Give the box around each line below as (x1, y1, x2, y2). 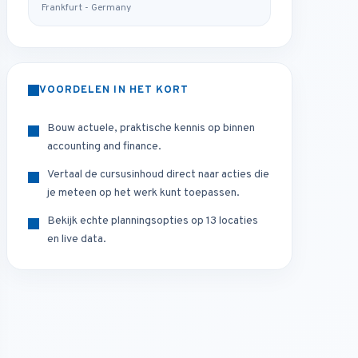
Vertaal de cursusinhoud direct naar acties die (47, 168, 270, 181)
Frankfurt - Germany (42, 2, 132, 14)
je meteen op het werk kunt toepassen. (47, 186, 241, 200)
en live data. (47, 233, 107, 246)
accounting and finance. (47, 140, 162, 153)
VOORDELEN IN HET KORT (39, 84, 189, 97)
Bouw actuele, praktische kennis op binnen (47, 121, 256, 135)
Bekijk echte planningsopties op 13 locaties (47, 214, 259, 228)
